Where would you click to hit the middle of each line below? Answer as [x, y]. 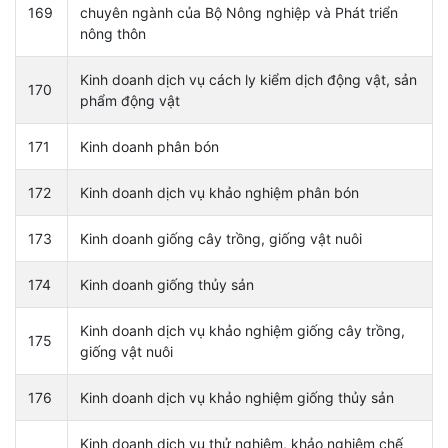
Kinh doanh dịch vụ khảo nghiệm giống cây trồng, [242, 330]
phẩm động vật [130, 100]
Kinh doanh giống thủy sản [167, 284]
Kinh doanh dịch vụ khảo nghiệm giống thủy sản [237, 397]
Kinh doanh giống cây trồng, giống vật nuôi [221, 238]
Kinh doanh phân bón [149, 146]
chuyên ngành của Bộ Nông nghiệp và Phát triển [239, 12]
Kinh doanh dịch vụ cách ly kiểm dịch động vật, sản [248, 79]
